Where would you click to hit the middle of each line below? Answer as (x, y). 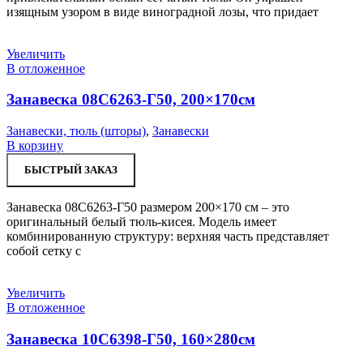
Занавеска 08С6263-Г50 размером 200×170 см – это (148, 207)
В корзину (35, 146)
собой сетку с (44, 251)
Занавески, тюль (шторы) (76, 131)
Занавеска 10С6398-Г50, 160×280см (131, 339)
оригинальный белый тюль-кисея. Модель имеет (141, 222)
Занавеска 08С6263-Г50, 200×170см (131, 100)
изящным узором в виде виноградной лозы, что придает (162, 11)
